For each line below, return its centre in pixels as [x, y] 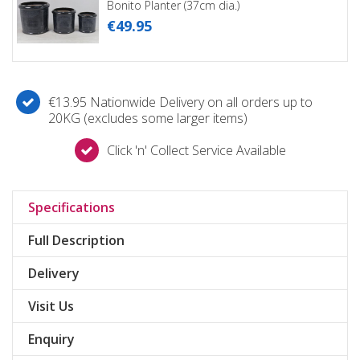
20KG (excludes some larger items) [148, 118]
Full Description [76, 240]
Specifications [72, 207]
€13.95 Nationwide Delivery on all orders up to [180, 102]
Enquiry [51, 339]
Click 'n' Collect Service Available [196, 150]
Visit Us [51, 306]
